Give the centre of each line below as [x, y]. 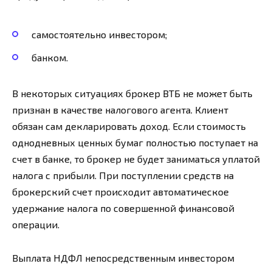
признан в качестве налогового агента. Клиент [120, 110]
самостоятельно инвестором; [99, 35]
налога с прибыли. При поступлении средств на [123, 175]
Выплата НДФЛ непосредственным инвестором [123, 257]
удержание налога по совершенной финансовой [123, 208]
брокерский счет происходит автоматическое [121, 192]
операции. [36, 225]
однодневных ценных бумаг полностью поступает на [135, 143]
